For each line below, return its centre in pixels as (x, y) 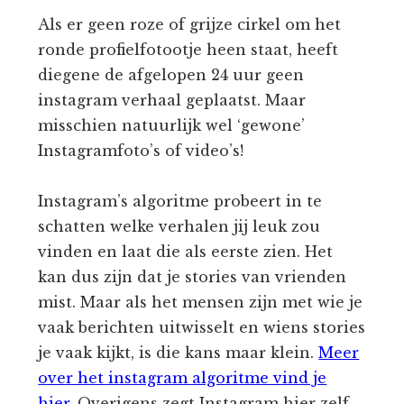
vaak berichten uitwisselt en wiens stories (202, 328)
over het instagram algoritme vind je (183, 378)
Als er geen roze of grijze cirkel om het (190, 25)
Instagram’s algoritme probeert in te (180, 202)
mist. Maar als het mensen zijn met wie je (201, 303)
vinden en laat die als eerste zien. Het (186, 252)
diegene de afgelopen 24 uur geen (171, 75)
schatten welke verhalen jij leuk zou (179, 227)
